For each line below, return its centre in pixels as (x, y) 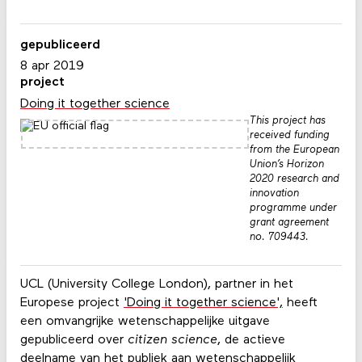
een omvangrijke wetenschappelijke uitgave (145, 322)
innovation (274, 193)
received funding (289, 135)
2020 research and (294, 179)
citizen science (172, 341)
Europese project (72, 303)
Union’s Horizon (286, 164)
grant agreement (289, 222)
